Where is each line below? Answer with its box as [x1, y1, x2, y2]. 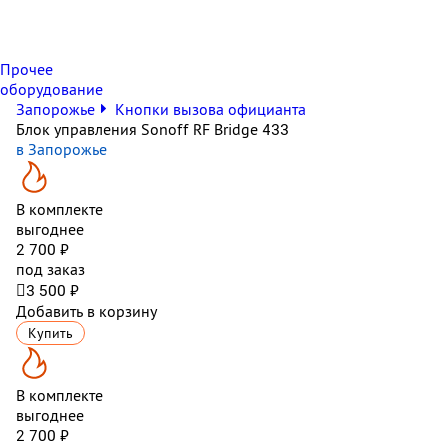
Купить [28, 324, 73, 342]
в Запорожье [16, 139, 107, 159]
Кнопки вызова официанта [115, 99, 306, 119]
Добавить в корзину [16, 301, 157, 321]
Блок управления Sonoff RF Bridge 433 [16, 119, 289, 139]
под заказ [16, 259, 85, 279]
